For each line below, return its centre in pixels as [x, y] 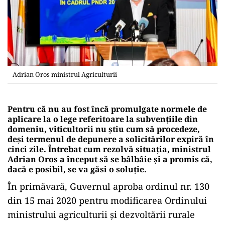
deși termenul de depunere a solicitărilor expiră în [111, 139]
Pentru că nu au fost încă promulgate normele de [107, 109]
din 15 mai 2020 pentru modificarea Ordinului [107, 200]
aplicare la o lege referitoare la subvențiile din [103, 119]
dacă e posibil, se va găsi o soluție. [77, 169]
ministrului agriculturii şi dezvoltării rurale [101, 214]
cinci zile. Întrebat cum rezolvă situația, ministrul [109, 149]
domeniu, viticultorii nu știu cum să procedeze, [104, 129]
